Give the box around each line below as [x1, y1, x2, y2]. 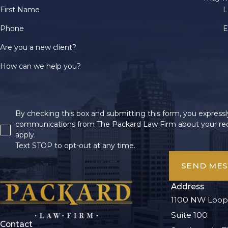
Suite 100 [171, 210, 208, 220]
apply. [15, 130, 38, 140]
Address [171, 181, 204, 191]
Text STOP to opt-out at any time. [15, 141, 135, 151]
